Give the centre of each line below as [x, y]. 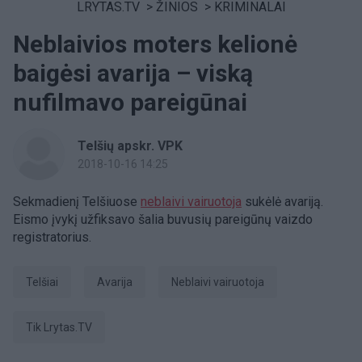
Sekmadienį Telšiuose [77, 202]
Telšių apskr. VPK [130, 146]
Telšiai [45, 282]
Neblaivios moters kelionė [155, 44]
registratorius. [52, 237]
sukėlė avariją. [282, 202]
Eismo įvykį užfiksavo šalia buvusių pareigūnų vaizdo [163, 219]
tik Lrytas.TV [63, 327]
